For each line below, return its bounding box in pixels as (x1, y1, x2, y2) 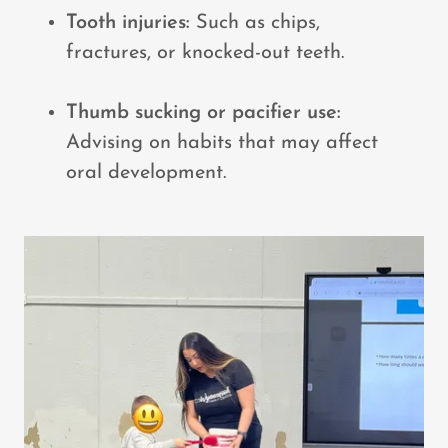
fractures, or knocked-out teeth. (66, 43, 344, 63)
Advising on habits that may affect (66, 133, 378, 153)
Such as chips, (190, 13, 320, 33)
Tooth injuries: (66, 13, 190, 33)
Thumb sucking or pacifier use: (66, 103, 341, 123)
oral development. (66, 163, 226, 183)
